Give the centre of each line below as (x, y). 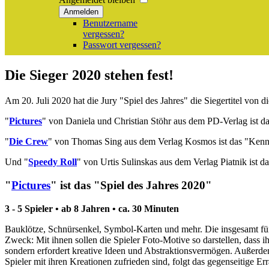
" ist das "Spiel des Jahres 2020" (131, 185)
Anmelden (81, 12)
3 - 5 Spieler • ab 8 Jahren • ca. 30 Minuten (92, 208)
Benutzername (110, 23)
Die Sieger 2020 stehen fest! (89, 75)
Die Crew (29, 142)
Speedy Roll (53, 162)
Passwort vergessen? (122, 45)
